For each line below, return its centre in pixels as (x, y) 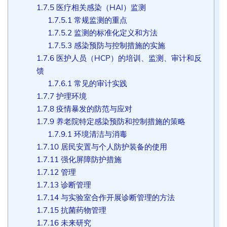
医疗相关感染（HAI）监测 (100, 8)
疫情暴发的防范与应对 (93, 109)
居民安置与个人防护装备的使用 (113, 147)
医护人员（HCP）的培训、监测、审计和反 (128, 58)
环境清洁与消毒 (100, 134)
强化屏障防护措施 (90, 160)
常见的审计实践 (100, 84)
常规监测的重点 (100, 20)
